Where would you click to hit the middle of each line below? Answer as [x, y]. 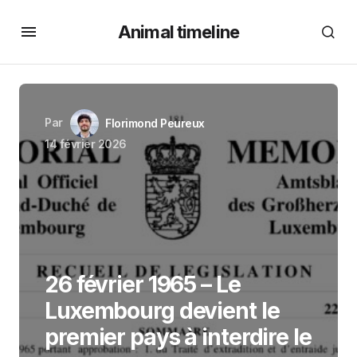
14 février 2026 [86, 144]
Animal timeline [178, 31]
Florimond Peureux [155, 123]
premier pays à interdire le [178, 337]
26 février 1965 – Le [143, 284]
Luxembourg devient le [162, 311]
